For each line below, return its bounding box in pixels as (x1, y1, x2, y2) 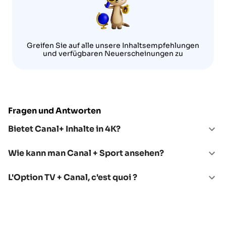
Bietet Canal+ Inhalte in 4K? (8, 123, 121, 134)
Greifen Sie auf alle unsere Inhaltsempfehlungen (27, 40, 199, 50)
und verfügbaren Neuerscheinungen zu (43, 48, 183, 58)
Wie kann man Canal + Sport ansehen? (8, 147, 164, 158)
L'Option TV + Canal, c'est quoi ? (8, 172, 137, 183)
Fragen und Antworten (8, 105, 101, 116)
